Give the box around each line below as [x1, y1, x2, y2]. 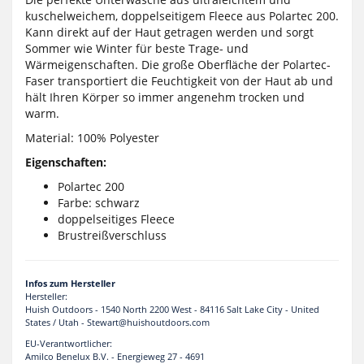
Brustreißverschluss [58, 227, 167, 243]
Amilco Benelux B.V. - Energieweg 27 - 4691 [25, 349, 205, 362]
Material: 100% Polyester [25, 129, 159, 145]
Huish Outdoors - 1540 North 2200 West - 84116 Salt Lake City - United [25, 302, 319, 315]
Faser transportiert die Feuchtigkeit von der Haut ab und [25, 72, 333, 89]
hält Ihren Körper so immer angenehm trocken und [25, 89, 305, 105]
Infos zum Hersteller [25, 276, 115, 289]
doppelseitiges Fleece [58, 210, 175, 227]
